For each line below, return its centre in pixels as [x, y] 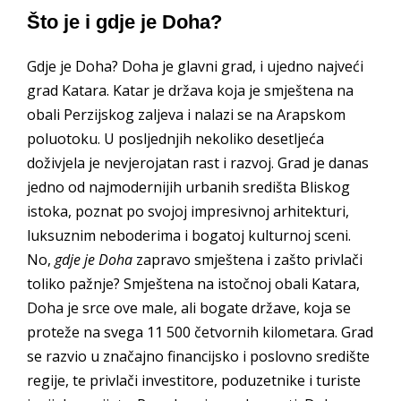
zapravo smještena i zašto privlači [247, 259]
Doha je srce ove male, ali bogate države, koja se [189, 307]
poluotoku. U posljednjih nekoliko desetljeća [175, 138]
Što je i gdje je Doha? [124, 21]
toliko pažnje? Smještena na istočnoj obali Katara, [193, 283]
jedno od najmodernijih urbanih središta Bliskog [188, 187]
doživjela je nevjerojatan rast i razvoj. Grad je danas [198, 162]
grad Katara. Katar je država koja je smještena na [190, 90]
